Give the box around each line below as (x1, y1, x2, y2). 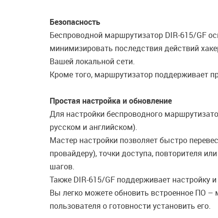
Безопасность (50, 17, 100, 27)
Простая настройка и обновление (50, 95, 172, 106)
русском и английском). (50, 122, 137, 132)
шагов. (50, 161, 74, 172)
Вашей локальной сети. (50, 56, 135, 67)
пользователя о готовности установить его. (50, 200, 211, 211)
